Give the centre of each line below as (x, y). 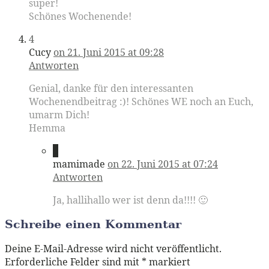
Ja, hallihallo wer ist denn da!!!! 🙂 (130, 200)
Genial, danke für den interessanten (111, 88)
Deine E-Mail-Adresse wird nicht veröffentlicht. (113, 249)
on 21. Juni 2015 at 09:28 (109, 52)
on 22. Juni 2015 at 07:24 (163, 164)
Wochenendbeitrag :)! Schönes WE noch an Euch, (141, 101)
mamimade (79, 164)
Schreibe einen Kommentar (93, 224)
